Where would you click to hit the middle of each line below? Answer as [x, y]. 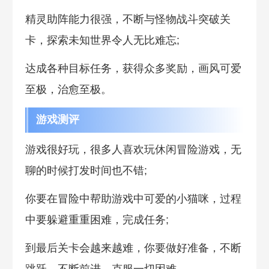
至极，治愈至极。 [68, 89]
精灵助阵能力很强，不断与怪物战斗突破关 [128, 19]
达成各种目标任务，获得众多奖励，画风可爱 [133, 68]
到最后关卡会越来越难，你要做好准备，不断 [133, 248]
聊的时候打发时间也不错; [86, 171]
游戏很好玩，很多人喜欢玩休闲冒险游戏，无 [133, 150]
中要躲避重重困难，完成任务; [97, 220]
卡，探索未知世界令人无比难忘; [102, 40]
